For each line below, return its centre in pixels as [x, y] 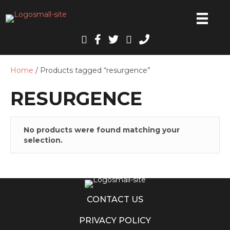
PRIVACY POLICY [115, 220]
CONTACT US [115, 199]
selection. [43, 140]
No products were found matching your [102, 130]
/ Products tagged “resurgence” [92, 71]
